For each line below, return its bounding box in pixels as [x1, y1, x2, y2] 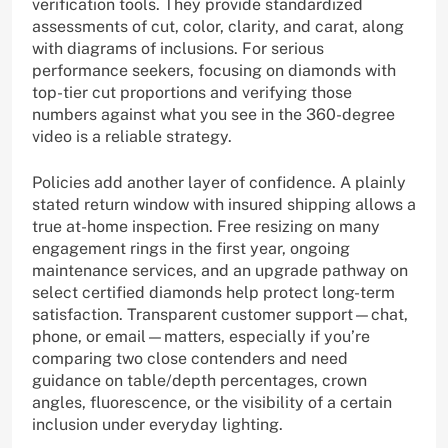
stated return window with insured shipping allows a [32, 195, 416, 215]
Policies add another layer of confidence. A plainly [32, 173, 406, 193]
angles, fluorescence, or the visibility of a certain [32, 393, 392, 413]
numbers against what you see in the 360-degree [32, 105, 395, 125]
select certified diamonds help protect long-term [32, 283, 395, 303]
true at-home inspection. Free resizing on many [32, 217, 380, 237]
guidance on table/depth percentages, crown [32, 371, 367, 391]
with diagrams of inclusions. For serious [32, 39, 324, 59]
